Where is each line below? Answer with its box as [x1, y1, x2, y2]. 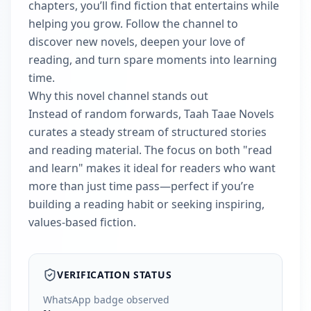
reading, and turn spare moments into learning [28, 52, 277, 67]
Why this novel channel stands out [28, 88, 208, 103]
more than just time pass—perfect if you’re [28, 178, 254, 194]
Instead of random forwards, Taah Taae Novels [28, 106, 274, 121]
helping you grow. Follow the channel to [28, 16, 238, 31]
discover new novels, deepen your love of [28, 34, 245, 49]
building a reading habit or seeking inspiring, [28, 196, 264, 212]
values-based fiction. [28, 215, 136, 230]
